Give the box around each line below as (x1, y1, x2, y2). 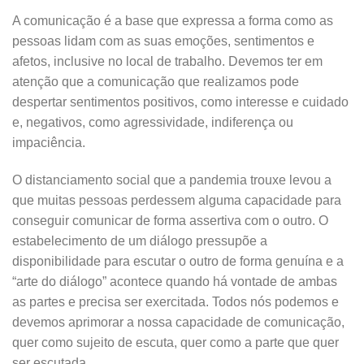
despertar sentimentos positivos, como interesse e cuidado (12, 95, 349, 110)
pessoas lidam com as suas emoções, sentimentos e (12, 34, 314, 49)
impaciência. (12, 136, 85, 150)
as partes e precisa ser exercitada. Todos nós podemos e (12, 295, 339, 310)
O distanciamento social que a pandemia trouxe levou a (12, 173, 331, 188)
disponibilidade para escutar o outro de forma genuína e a (12, 254, 344, 269)
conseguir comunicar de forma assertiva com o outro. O (12, 214, 328, 228)
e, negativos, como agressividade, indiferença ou (12, 115, 293, 130)
